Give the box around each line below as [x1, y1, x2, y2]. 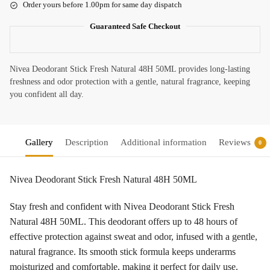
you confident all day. [10, 90, 84, 99]
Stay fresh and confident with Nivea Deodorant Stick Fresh [10, 201, 234, 212]
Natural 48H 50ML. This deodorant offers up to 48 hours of [10, 216, 237, 227]
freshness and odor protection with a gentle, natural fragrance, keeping [10, 77, 250, 87]
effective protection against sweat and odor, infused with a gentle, [10, 231, 257, 242]
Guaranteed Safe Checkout [90, 22, 180, 31]
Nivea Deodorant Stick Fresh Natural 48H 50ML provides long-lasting [10, 64, 250, 74]
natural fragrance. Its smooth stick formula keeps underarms [10, 246, 236, 257]
